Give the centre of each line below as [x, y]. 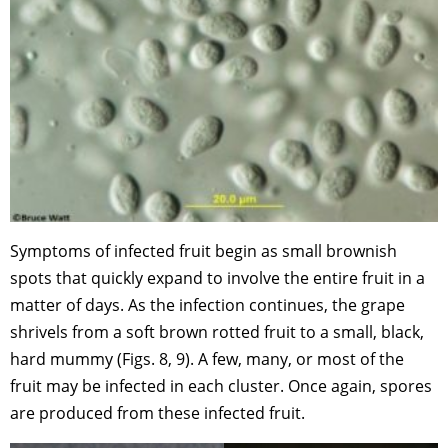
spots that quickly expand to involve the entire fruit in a [217, 277]
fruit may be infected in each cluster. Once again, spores [221, 385]
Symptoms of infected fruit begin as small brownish [203, 250]
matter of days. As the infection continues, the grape [207, 304]
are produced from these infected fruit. [157, 412]
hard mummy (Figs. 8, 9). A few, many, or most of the [207, 358]
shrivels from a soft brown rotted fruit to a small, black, [217, 331]
